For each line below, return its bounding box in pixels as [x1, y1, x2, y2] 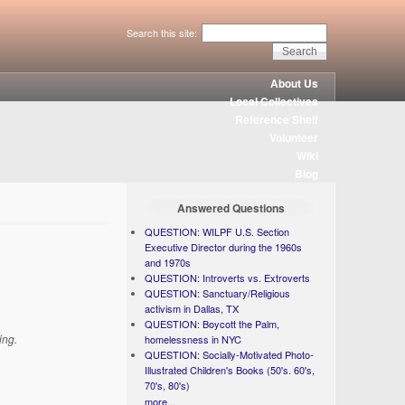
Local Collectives [230, 93, 319, 109]
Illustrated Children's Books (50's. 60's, [145, 363, 316, 377]
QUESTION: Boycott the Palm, [145, 316, 280, 331]
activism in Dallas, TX [145, 301, 240, 316]
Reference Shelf [235, 111, 319, 127]
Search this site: [126, 25, 200, 40]
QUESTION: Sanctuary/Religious [145, 286, 291, 300]
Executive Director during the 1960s [145, 240, 303, 254]
